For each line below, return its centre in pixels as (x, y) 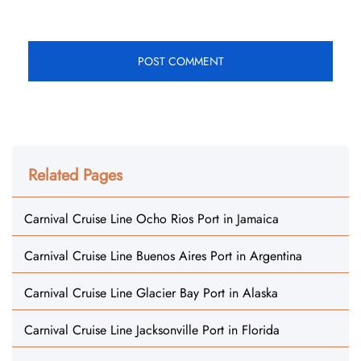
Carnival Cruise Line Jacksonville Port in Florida (152, 330)
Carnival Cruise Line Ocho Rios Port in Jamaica (151, 219)
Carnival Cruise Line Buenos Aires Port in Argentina (163, 256)
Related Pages (75, 175)
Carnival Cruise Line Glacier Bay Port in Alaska (151, 293)
